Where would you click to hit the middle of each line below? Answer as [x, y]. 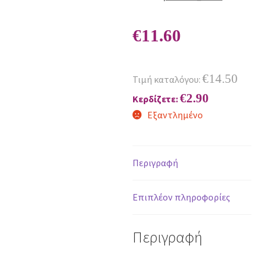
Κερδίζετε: [156, 99]
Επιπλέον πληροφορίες [181, 197]
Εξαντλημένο [175, 115]
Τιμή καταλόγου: [167, 80]
